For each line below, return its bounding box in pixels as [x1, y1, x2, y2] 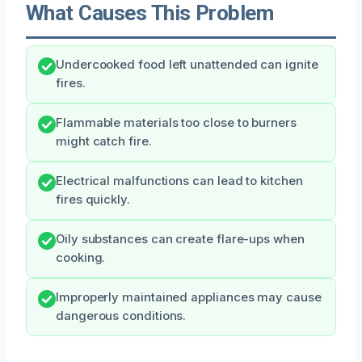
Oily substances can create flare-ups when [56, 231, 305, 246]
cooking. [56, 250, 106, 265]
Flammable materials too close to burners [56, 115, 297, 130]
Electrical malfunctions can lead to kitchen [56, 173, 303, 188]
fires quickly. [56, 192, 130, 207]
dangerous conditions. [56, 308, 187, 323]
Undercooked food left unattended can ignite [56, 57, 318, 72]
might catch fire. [56, 133, 152, 149]
